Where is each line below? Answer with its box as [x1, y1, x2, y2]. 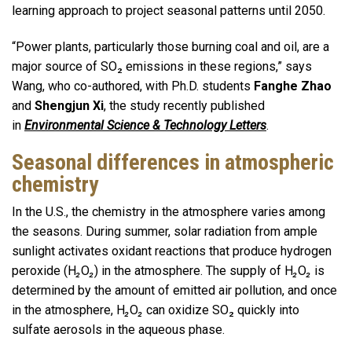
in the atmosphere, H [12, 302, 125, 317]
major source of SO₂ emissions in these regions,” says [12, 59, 312, 74]
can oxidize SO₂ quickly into [143, 302, 299, 317]
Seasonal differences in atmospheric [12, 148, 334, 175]
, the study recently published [104, 98, 265, 113]
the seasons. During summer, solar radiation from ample [12, 223, 317, 239]
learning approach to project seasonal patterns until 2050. [12, 3, 328, 19]
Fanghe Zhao [254, 79, 332, 93]
